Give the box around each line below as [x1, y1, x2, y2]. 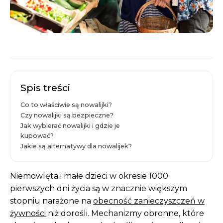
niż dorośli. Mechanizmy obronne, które [46, 209, 204, 219]
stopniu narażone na [10, 196, 93, 206]
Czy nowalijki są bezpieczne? [20, 111, 113, 119]
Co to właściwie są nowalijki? [20, 101, 112, 109]
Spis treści [20, 82, 70, 94]
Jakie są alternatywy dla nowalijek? [20, 142, 132, 150]
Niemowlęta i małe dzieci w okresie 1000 [10, 171, 168, 181]
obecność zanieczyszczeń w [93, 196, 205, 206]
